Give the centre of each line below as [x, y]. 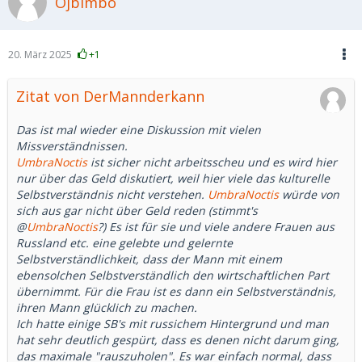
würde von [309, 194]
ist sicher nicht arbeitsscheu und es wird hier [212, 162]
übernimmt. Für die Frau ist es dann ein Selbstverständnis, [176, 291]
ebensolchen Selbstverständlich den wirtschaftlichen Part [173, 275]
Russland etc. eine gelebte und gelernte [124, 243]
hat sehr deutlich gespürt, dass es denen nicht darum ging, [178, 340]
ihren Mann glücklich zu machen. [107, 307]
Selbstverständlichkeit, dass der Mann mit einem [149, 259]
